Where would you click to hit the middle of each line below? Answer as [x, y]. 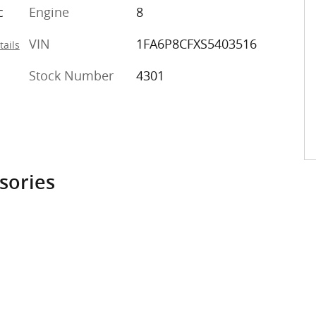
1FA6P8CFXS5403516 [196, 43]
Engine [49, 12]
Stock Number [71, 75]
